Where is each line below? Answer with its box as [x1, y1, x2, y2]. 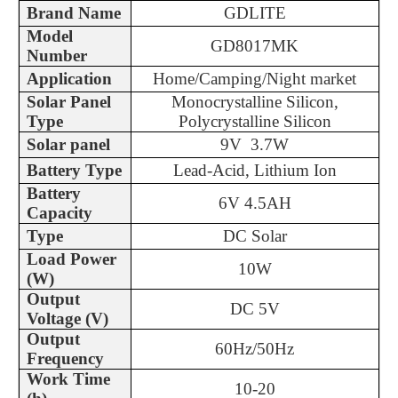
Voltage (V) [26, 309, 108, 328]
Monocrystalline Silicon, [171, 92, 338, 111]
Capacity [26, 203, 92, 222]
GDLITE [223, 4, 286, 22]
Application [26, 69, 112, 88]
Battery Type [26, 161, 122, 179]
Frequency [26, 349, 104, 368]
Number [26, 46, 87, 65]
